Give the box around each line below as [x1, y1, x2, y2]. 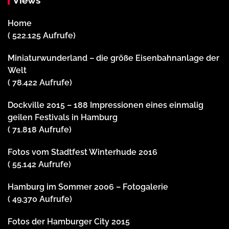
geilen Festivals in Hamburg [8, 112, 118, 122]
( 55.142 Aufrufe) [8, 159, 71, 169]
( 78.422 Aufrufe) [8, 77, 72, 87]
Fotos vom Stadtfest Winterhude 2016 [8, 147, 157, 157]
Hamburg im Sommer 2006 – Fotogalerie [8, 181, 168, 192]
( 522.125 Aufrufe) [8, 30, 76, 40]
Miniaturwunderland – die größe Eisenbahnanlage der [8, 53, 219, 63]
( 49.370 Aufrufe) [8, 194, 72, 204]
